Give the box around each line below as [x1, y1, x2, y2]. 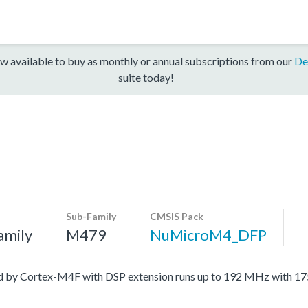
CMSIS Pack [150, 210, 203, 222]
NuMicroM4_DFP [150, 225, 267, 244]
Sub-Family [66, 210, 116, 222]
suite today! [118, 70, 174, 84]
